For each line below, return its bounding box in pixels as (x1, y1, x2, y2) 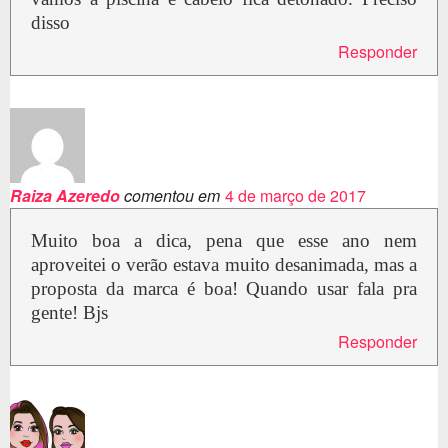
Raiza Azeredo (10, 184, 120, 208)
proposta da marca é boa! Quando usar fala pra (31, 278, 417, 300)
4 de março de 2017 (225, 184, 366, 208)
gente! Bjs (31, 302, 108, 324)
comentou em (120, 184, 220, 208)
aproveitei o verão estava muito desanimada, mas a (31, 254, 417, 276)
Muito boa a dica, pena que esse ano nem (31, 230, 417, 252)
